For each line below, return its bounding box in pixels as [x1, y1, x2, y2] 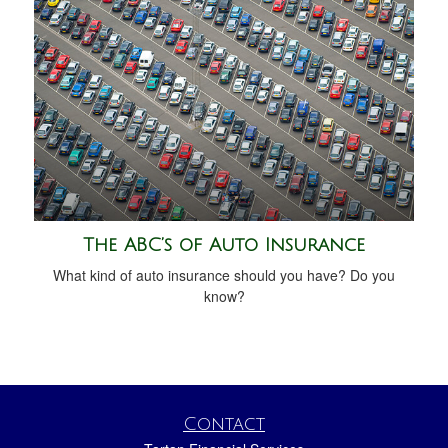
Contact [183, 413, 265, 434]
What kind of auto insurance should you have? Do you [53, 264, 395, 285]
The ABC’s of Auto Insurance [83, 234, 365, 255]
